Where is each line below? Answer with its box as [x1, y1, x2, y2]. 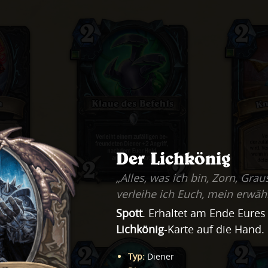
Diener [147, 251, 174, 263]
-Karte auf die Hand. [164, 222, 264, 237]
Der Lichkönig [116, 150, 230, 167]
